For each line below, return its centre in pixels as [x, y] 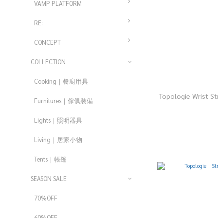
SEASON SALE [49, 178]
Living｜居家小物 [58, 139]
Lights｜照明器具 [58, 120]
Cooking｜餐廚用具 [61, 81]
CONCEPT [47, 42]
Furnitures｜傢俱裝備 [64, 100]
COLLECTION [48, 62]
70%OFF [46, 198]
